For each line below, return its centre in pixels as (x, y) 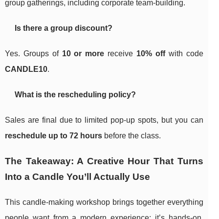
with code (184, 54)
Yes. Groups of (33, 54)
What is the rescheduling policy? (75, 95)
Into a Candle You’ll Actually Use (77, 177)
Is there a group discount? (64, 28)
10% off (151, 54)
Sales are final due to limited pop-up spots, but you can (104, 120)
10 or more (83, 54)
